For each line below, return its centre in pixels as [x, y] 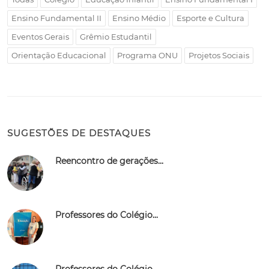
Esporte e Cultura [210, 18]
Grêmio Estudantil [116, 37]
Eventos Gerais [40, 37]
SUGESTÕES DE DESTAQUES [79, 133]
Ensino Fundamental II [56, 18]
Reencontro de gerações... [109, 161]
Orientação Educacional [59, 55]
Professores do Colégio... [107, 215]
